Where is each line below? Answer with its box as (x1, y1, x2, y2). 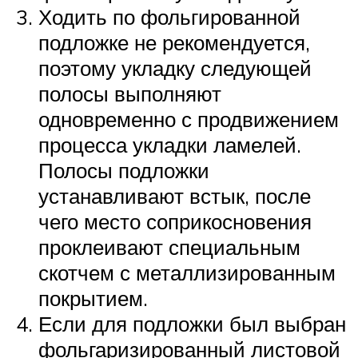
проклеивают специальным (38, 233, 300, 260)
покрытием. (38, 284, 148, 311)
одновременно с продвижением (38, 105, 339, 132)
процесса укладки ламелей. (38, 131, 301, 157)
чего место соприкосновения (38, 208, 312, 234)
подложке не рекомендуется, (38, 29, 310, 55)
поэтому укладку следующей (38, 54, 312, 81)
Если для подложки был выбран (38, 310, 346, 336)
